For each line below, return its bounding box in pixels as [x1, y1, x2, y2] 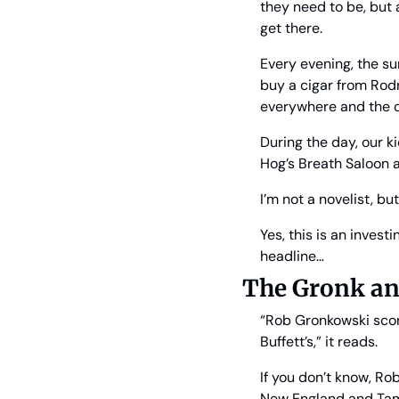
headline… [260, 247, 324, 266]
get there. [260, 19, 322, 38]
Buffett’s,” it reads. [260, 332, 378, 352]
